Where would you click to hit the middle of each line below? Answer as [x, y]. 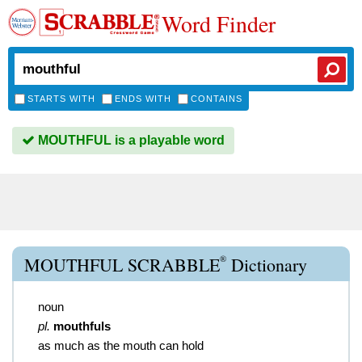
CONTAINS [217, 99]
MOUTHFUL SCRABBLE [122, 265]
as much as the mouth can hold [121, 345]
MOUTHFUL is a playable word [130, 140]
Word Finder [219, 23]
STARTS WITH [61, 99]
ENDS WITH [143, 99]
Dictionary [267, 265]
